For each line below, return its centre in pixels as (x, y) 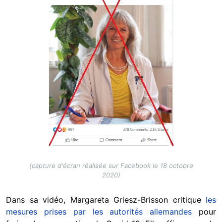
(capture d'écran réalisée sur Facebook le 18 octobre (111, 166)
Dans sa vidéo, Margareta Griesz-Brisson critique (106, 200)
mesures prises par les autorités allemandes (102, 212)
